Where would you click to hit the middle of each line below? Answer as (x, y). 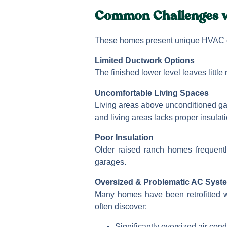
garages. (110, 162)
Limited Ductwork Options (145, 60)
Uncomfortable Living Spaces (152, 93)
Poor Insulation (124, 137)
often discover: (121, 206)
